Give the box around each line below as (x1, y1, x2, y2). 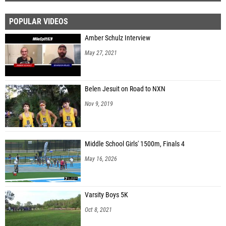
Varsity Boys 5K (85, 190, 128, 199)
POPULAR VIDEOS (9, 16, 68, 26)
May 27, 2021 (85, 49, 117, 56)
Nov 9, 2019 (85, 100, 113, 107)
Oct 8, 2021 (85, 206, 112, 213)
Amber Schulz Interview (85, 33, 150, 42)
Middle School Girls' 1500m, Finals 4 (85, 139, 185, 148)
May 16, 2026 (85, 155, 117, 162)
